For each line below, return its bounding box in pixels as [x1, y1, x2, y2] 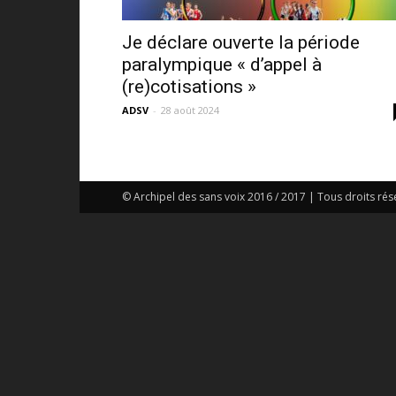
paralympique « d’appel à [122, 54, 322, 75]
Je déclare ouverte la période [122, 32, 360, 53]
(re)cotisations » [122, 76, 256, 97]
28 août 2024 [161, 103, 219, 117]
